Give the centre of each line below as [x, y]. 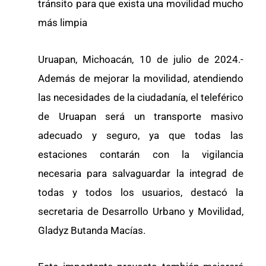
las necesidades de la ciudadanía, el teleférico [141, 97]
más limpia [63, 22]
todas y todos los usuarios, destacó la [141, 192]
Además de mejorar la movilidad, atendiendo [141, 78]
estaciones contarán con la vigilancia [141, 154]
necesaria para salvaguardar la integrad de [141, 173]
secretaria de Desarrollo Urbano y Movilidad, [141, 211]
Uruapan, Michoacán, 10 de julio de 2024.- [141, 59]
